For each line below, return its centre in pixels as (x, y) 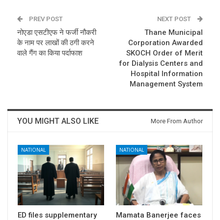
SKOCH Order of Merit (165, 53)
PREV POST (45, 19)
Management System (166, 84)
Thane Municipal (174, 32)
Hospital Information (167, 73)
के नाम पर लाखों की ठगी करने (56, 42)
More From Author (177, 121)
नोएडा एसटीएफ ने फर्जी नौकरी (57, 32)
